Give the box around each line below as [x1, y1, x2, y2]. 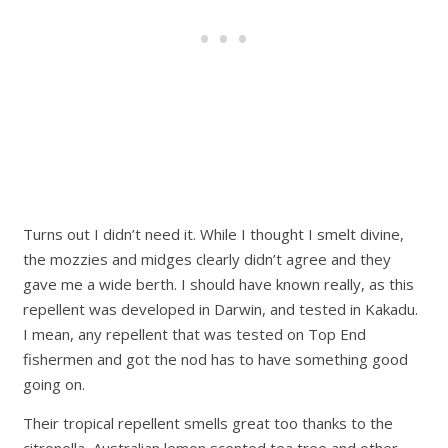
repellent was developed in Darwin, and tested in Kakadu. [23, 299, 419, 320]
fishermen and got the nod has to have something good [23, 349, 409, 370]
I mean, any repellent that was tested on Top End [23, 324, 367, 345]
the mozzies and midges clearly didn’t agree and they [23, 249, 392, 270]
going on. [23, 374, 86, 395]
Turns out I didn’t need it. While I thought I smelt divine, [23, 224, 405, 245]
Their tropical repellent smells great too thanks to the [23, 413, 394, 434]
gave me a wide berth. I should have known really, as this [23, 274, 415, 295]
